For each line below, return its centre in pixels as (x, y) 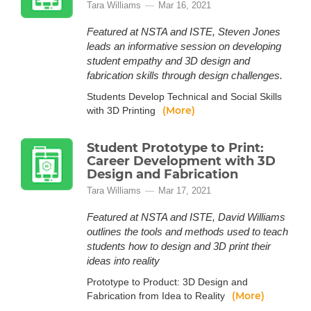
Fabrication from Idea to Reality (157, 296)
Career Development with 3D (181, 161)
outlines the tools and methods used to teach (187, 232)
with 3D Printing (123, 110)
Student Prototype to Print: (175, 148)
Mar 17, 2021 (185, 191)
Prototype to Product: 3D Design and (167, 282)
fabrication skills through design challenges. (185, 75)
